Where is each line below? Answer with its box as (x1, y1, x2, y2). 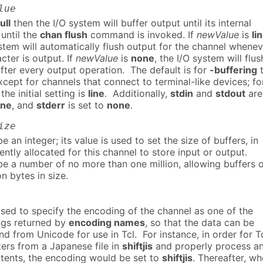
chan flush (40, 29, 87, 41)
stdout (215, 87, 245, 100)
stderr (36, 99, 65, 112)
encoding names (69, 216, 145, 228)
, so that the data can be (145, 216, 254, 228)
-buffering (210, 64, 257, 76)
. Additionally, (104, 87, 170, 100)
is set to (65, 99, 107, 112)
